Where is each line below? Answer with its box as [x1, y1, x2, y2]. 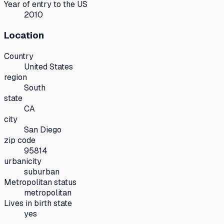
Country [4, 51, 33, 62]
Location [4, 29, 44, 42]
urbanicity [4, 156, 41, 167]
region [4, 72, 27, 83]
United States [24, 61, 73, 72]
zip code [4, 135, 35, 146]
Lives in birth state [4, 198, 72, 209]
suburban [24, 166, 59, 177]
